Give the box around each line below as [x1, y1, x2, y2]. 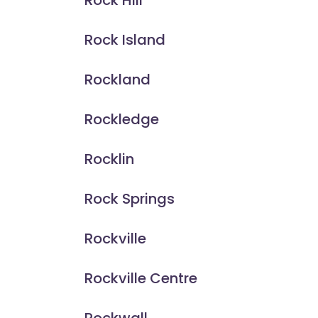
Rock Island [84, 30, 165, 50]
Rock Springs [84, 189, 175, 209]
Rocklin [84, 149, 134, 170]
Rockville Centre [84, 268, 197, 289]
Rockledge [84, 109, 159, 130]
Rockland [84, 70, 150, 90]
